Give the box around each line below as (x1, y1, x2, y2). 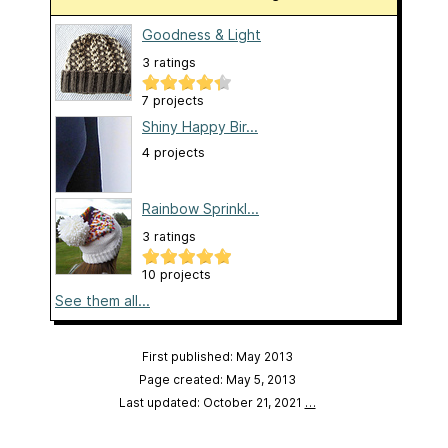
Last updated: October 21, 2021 (118, 394, 305, 410)
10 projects (142, 266, 211, 282)
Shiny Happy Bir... (142, 117, 258, 135)
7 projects (142, 92, 204, 108)
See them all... (55, 291, 150, 309)
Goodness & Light (142, 25, 261, 43)
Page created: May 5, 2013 (138, 371, 296, 387)
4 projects (142, 144, 205, 160)
